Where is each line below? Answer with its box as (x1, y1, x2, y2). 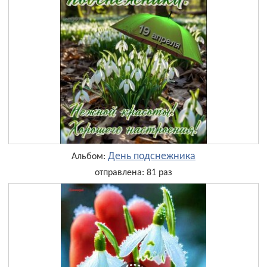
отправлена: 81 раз (95, 167, 172, 178)
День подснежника (108, 150, 195, 162)
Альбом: (72, 151, 108, 162)
